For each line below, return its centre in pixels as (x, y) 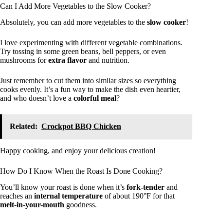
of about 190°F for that (139, 196)
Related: (24, 127)
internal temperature (68, 196)
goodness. (81, 205)
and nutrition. (108, 60)
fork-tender (145, 187)
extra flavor (67, 60)
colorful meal (95, 98)
